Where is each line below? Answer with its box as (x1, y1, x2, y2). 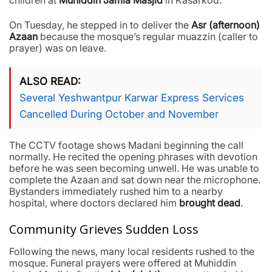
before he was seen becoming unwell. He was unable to (9, 162, 259, 175)
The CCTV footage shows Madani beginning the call (9, 139, 243, 152)
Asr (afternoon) (191, 19, 260, 32)
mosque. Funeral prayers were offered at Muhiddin (9, 257, 236, 270)
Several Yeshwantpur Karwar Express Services (19, 92, 244, 104)
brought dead (179, 197, 240, 209)
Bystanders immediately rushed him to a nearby (9, 185, 223, 198)
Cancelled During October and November (19, 108, 219, 121)
